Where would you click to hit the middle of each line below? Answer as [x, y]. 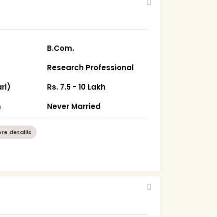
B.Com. [61, 48]
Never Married [74, 106]
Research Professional [91, 67]
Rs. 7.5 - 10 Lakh [77, 87]
